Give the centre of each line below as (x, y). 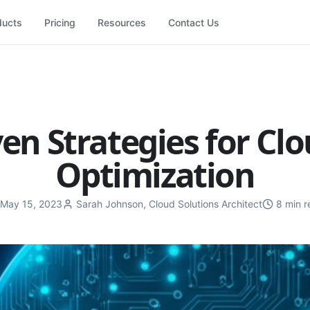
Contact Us (194, 22)
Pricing (60, 22)
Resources (122, 22)
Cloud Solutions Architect (205, 204)
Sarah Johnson (109, 204)
